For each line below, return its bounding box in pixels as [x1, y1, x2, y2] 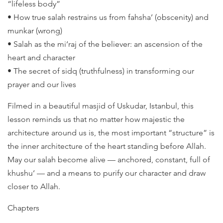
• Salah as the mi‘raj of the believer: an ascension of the [7, 39, 203, 49]
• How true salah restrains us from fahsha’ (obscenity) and [7, 12, 209, 22]
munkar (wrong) [7, 26, 62, 35]
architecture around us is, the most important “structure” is [7, 128, 215, 137]
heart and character [7, 53, 75, 62]
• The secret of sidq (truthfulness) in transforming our [7, 66, 194, 76]
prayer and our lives [7, 80, 76, 89]
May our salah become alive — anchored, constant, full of [7, 155, 210, 164]
